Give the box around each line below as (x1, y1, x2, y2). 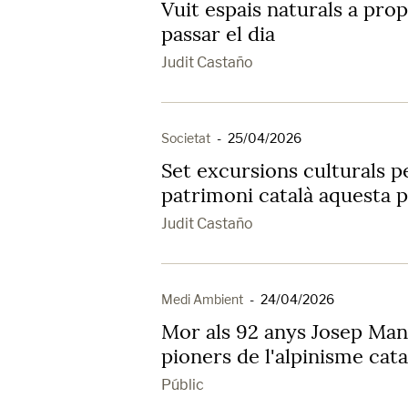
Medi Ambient (161, 291, 243, 307)
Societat (161, 129, 210, 146)
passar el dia (161, 20, 275, 46)
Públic (161, 375, 204, 393)
